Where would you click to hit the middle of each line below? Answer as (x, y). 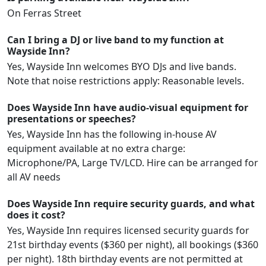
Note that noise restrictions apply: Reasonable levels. (126, 81)
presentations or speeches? (72, 119)
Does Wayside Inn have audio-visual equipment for (128, 107)
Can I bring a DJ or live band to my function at (115, 40)
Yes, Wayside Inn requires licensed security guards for (128, 230)
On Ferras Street (44, 13)
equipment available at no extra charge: (96, 148)
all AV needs (34, 177)
